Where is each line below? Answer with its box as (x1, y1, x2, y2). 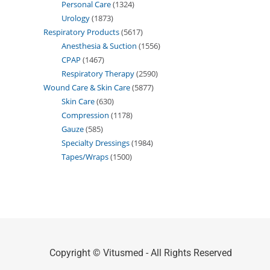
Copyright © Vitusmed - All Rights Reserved (49, 246, 232, 259)
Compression (61, 109, 109, 121)
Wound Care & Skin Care (43, 81, 130, 93)
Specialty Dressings (61, 137, 130, 148)
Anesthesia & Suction (61, 40, 137, 51)
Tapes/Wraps (61, 151, 108, 162)
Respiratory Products (43, 26, 119, 37)
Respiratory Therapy (61, 67, 134, 79)
